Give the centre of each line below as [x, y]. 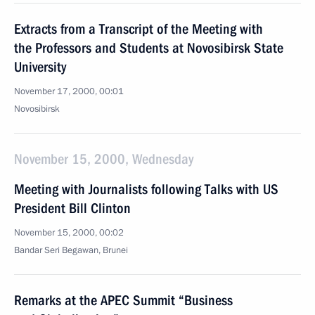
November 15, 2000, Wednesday [104, 159]
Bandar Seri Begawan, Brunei [71, 250]
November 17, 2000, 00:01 [69, 91]
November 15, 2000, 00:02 [69, 233]
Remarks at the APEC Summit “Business [123, 300]
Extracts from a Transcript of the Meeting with [139, 29]
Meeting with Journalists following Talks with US [146, 189]
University [40, 67]
